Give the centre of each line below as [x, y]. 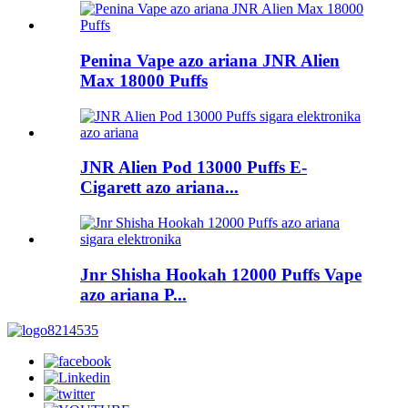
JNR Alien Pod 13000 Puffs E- [194, 168]
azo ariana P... [133, 294]
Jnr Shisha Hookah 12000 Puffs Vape [221, 274]
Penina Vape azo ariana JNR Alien [210, 60]
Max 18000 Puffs [144, 80]
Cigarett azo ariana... [159, 188]
